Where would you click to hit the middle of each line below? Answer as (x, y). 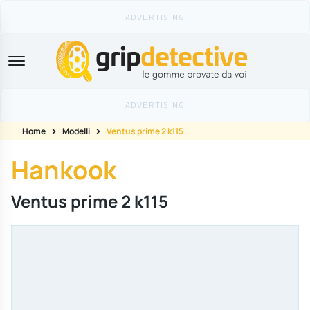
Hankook (64, 170)
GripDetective (216, 76)
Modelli (76, 131)
